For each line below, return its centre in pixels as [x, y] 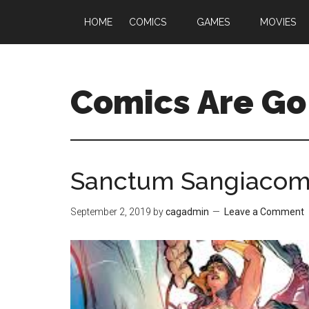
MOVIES [278, 22]
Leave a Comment [264, 212]
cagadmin [187, 212]
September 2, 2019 [111, 212]
